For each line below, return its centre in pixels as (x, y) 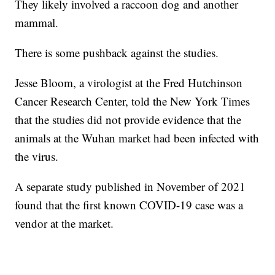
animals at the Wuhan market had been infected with (137, 138)
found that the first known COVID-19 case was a (129, 205)
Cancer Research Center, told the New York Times (133, 101)
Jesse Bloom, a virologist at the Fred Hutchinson (129, 83)
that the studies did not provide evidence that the (128, 120)
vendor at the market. (64, 223)
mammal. (37, 23)
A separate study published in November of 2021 (130, 187)
